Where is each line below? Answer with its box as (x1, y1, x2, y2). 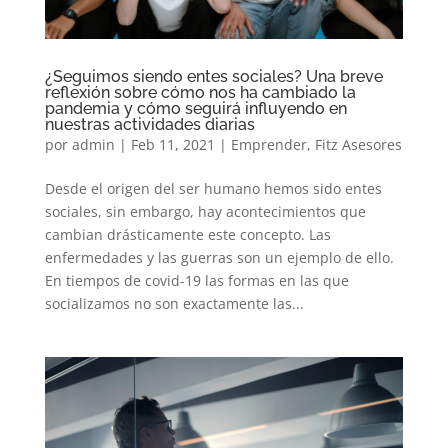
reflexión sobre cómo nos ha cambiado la (44, 82, 356, 102)
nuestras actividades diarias (44, 114, 255, 134)
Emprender (230, 134, 307, 154)
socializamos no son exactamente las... (44, 293, 304, 313)
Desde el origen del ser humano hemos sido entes (44, 178, 382, 198)
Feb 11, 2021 (130, 134, 215, 154)
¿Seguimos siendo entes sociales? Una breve (44, 66, 383, 86)
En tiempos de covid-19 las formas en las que (44, 270, 349, 290)
